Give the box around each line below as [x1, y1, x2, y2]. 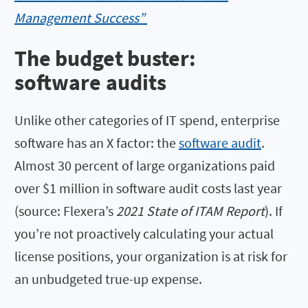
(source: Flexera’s [14, 202, 116, 220]
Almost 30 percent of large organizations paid [14, 157, 275, 175]
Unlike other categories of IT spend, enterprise [14, 111, 280, 129]
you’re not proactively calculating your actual [14, 225, 274, 243]
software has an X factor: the [14, 134, 179, 152]
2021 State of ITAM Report [116, 202, 265, 220]
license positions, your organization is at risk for [14, 247, 287, 265]
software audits [14, 69, 166, 97]
